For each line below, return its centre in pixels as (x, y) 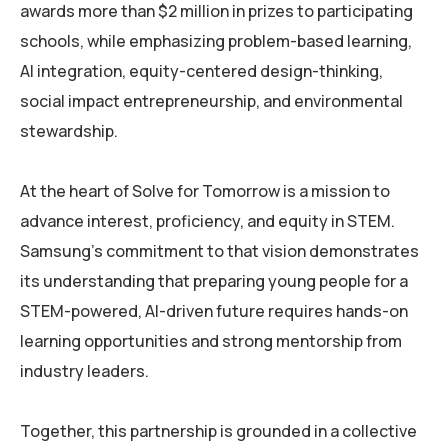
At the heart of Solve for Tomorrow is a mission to (205, 191)
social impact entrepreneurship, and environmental (211, 101)
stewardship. (69, 131)
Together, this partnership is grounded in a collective (218, 431)
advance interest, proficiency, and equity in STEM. (207, 221)
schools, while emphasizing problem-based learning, (216, 41)
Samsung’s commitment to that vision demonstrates (219, 251)
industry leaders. (84, 371)
